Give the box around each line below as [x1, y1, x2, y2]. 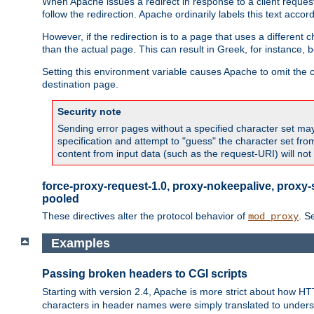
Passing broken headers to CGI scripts [42, 268, 247, 280]
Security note [57, 105, 121, 117]
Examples [50, 235, 110, 250]
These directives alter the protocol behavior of [42, 210, 248, 221]
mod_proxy [248, 210, 299, 222]
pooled [42, 192, 79, 205]
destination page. [42, 78, 118, 90]
